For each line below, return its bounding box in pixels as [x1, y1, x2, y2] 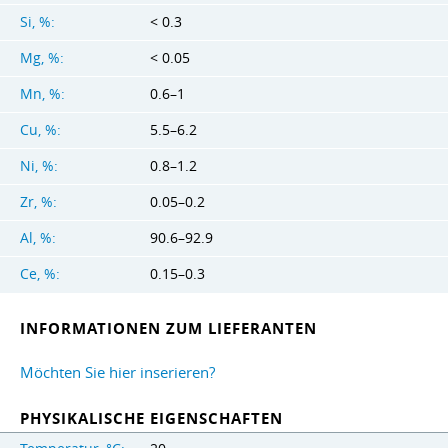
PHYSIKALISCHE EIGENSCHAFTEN [20, 407, 283, 429]
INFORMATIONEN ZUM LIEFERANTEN [20, 317, 317, 339]
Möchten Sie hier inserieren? [20, 361, 215, 382]
